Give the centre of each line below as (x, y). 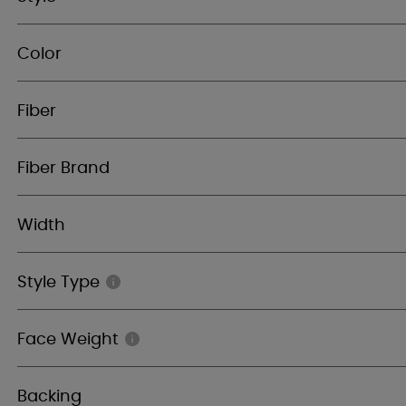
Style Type (58, 283)
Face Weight (68, 340)
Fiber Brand (63, 169)
